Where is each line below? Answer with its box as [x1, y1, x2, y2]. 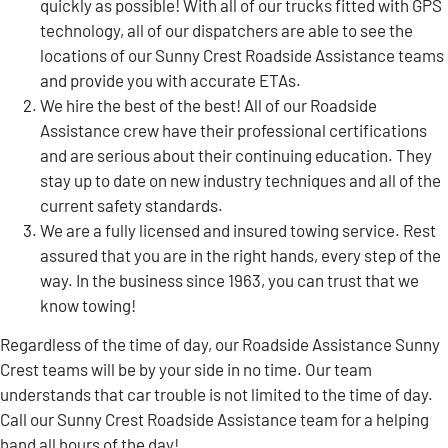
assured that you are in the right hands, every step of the [40, 244, 441, 265]
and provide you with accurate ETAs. [40, 69, 301, 90]
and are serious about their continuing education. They [40, 144, 432, 165]
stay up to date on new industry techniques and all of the [40, 169, 441, 190]
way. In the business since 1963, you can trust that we [40, 269, 419, 290]
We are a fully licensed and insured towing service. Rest [40, 219, 436, 240]
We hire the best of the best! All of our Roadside [40, 94, 377, 115]
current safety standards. [40, 194, 226, 215]
